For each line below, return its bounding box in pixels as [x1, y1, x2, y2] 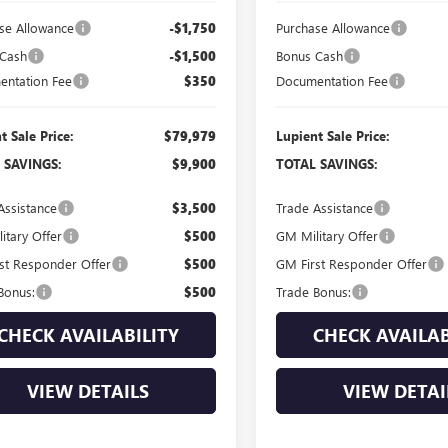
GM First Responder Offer [276, 254, 428, 272]
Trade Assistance [276, 198, 374, 216]
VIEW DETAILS [27, 378, 149, 403]
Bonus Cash [276, 46, 344, 64]
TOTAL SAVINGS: [276, 154, 379, 172]
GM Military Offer [276, 226, 379, 244]
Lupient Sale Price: [276, 126, 391, 144]
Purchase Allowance [276, 18, 391, 36]
